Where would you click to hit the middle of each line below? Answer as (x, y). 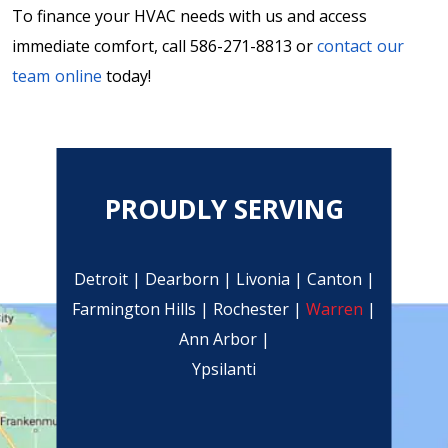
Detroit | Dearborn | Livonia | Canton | (224, 279)
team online (57, 76)
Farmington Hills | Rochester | (187, 309)
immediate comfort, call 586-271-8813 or (164, 46)
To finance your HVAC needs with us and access (189, 16)
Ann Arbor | (224, 339)
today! (128, 76)
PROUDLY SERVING (224, 209)
